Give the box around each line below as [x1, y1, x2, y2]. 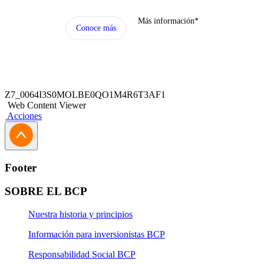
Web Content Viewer [8, 100, 86, 110]
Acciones [7, 111, 42, 121]
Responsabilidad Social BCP [28, 249, 136, 260]
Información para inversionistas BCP [28, 229, 165, 240]
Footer [5, 161, 37, 174]
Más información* [137, 16, 199, 25]
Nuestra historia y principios [28, 209, 133, 220]
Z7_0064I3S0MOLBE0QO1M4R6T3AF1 [5, 90, 166, 100]
